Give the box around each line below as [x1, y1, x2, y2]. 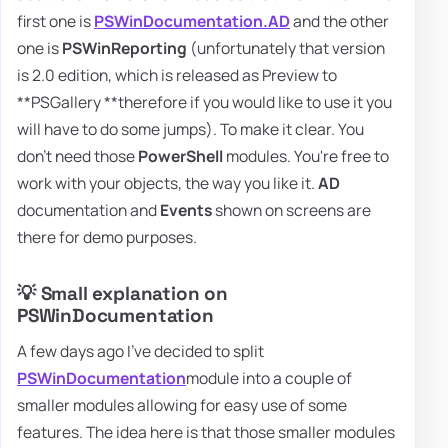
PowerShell [138, 144, 223, 167]
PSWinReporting [62, 36, 187, 59]
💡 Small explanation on [17, 280, 228, 306]
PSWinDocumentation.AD [94, 9, 290, 32]
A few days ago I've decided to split [17, 340, 264, 363]
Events [160, 198, 212, 221]
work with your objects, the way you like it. [17, 171, 318, 194]
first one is [17, 9, 94, 32]
